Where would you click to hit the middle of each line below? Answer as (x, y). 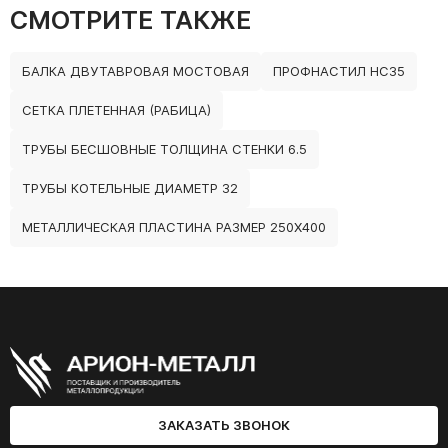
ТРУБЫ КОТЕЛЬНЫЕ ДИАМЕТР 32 (130, 188)
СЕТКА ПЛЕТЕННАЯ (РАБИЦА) (116, 110)
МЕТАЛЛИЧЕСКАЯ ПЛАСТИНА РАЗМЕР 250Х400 (174, 227)
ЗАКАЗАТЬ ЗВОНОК (224, 425)
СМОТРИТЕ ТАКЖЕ (131, 20)
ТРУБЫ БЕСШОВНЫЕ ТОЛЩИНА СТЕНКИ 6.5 (164, 149)
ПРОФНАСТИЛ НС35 (339, 71)
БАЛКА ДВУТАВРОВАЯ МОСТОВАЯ (135, 71)
